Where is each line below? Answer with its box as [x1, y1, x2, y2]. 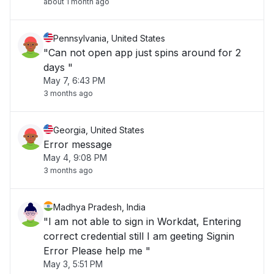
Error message [43, 138, 112, 150]
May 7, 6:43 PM [43, 75, 105, 86]
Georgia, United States [53, 125, 144, 135]
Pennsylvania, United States [53, 33, 165, 43]
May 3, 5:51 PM [43, 259, 103, 269]
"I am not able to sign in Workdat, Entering [43, 215, 241, 228]
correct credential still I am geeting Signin [43, 230, 234, 242]
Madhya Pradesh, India [53, 202, 146, 212]
